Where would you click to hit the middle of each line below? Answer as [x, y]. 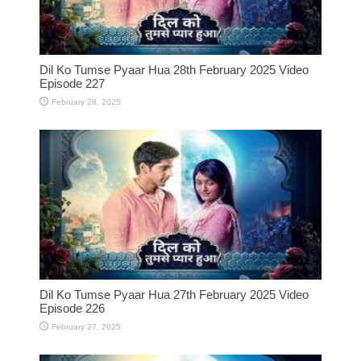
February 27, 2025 [86, 327]
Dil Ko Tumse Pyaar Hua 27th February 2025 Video [174, 295]
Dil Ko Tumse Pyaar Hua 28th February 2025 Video [174, 69]
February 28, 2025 [86, 102]
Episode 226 [72, 309]
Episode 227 [72, 83]
